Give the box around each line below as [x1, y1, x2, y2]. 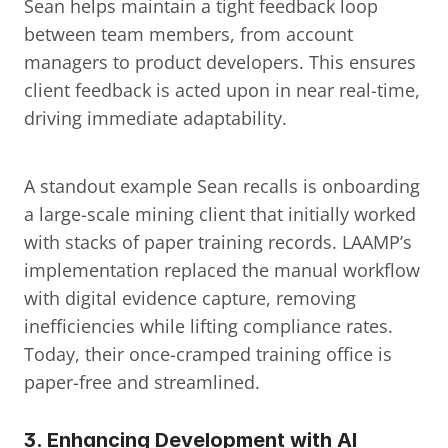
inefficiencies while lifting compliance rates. [24, 314, 393, 338]
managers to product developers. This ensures [24, 50, 416, 74]
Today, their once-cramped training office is [24, 342, 392, 366]
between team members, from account [24, 22, 353, 46]
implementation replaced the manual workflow [24, 258, 420, 282]
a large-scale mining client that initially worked [24, 202, 416, 226]
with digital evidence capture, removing [24, 286, 356, 310]
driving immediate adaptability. [24, 106, 287, 130]
